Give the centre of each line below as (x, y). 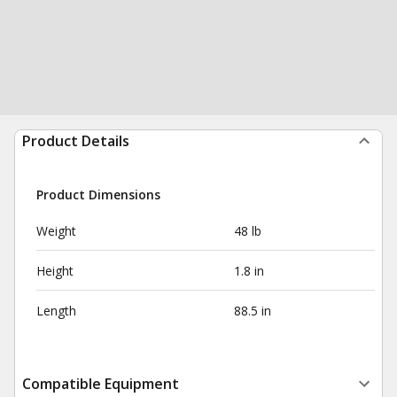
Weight (56, 231)
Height (55, 271)
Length (56, 311)
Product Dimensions (98, 195)
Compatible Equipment (101, 384)
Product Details (76, 141)
